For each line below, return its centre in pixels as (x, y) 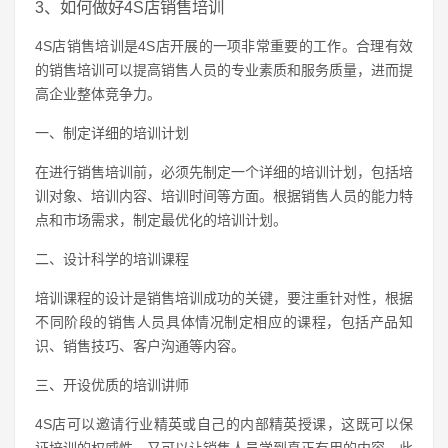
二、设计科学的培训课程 (112, 259)
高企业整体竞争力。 (98, 94)
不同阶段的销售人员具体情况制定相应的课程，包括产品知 (224, 322)
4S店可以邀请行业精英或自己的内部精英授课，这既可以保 (224, 424)
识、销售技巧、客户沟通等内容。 (140, 346)
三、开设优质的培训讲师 (112, 385)
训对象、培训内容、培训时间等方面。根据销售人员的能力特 (224, 196)
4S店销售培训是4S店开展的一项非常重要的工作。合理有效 (224, 46)
